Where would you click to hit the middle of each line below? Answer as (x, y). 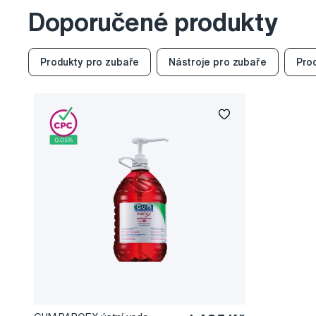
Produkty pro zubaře (90, 62)
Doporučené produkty (153, 22)
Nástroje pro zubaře (218, 62)
